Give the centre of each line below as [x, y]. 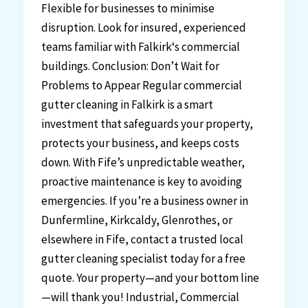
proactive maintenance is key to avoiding [141, 182]
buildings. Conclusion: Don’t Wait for [130, 66]
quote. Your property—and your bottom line [150, 278]
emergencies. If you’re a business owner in [144, 201]
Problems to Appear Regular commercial [141, 86]
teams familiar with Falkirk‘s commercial [140, 47]
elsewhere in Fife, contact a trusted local [142, 240]
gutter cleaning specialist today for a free [143, 259]
